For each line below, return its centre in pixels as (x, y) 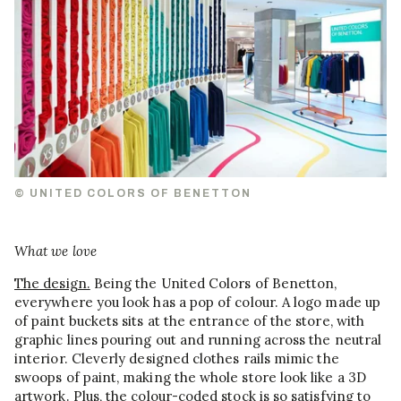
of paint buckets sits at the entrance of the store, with (190, 321)
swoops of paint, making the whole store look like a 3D (190, 378)
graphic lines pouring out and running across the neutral (198, 340)
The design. (52, 284)
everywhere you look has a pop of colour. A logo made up (197, 303)
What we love (55, 252)
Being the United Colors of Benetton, (213, 284)
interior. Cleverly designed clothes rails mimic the (177, 359)
